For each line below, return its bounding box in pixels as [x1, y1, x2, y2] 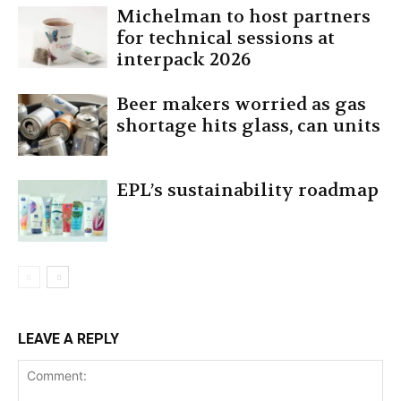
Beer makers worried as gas [116, 93, 366, 115]
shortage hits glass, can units [116, 115, 380, 137]
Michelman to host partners [116, 5, 371, 28]
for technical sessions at [116, 27, 335, 49]
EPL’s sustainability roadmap [116, 179, 379, 201]
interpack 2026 [116, 48, 251, 71]
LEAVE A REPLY [18, 330, 119, 347]
